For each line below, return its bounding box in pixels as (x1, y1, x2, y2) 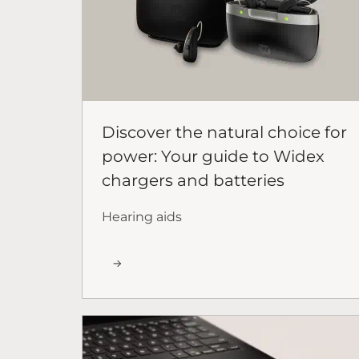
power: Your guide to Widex (102, 146, 325, 166)
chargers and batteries (102, 170, 284, 190)
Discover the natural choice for (102, 122, 347, 142)
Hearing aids (102, 208, 182, 224)
